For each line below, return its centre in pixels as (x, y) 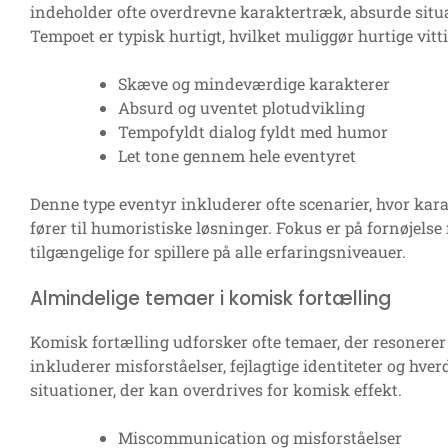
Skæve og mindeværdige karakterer (254, 84)
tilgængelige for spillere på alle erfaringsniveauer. (218, 252)
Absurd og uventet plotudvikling (241, 108)
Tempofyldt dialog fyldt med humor (253, 132)
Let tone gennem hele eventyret (237, 156)
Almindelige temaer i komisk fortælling (210, 299)
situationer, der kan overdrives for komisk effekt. (216, 390)
